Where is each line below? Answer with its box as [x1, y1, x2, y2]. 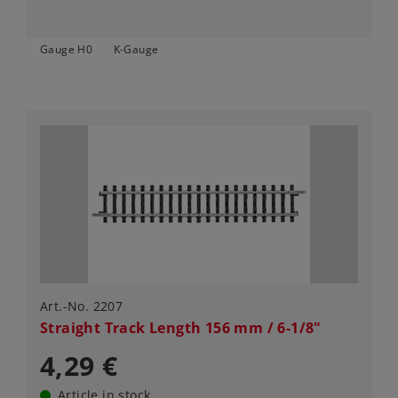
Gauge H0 [40, 42, 93, 58]
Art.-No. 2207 [40, 298, 123, 315]
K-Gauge [113, 42, 159, 58]
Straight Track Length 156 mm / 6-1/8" [40, 318, 322, 338]
